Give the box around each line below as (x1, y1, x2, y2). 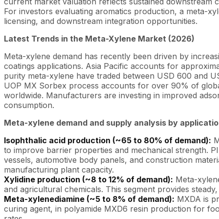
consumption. (4, 100, 54, 110)
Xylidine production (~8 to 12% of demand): (4, 174, 173, 184)
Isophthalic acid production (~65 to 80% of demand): (4, 135, 211, 145)
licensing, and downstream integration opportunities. (4, 16, 197, 26)
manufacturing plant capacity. (4, 164, 114, 175)
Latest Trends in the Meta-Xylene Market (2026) (4, 33, 195, 44)
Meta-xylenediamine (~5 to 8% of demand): (4, 194, 175, 204)
